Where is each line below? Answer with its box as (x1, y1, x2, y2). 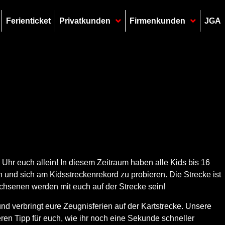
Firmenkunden (129, 16, 185, 25)
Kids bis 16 (170, 158, 210, 167)
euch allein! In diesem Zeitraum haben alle (15, 158, 170, 167)
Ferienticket (6, 16, 51, 25)
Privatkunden (59, 16, 110, 25)
